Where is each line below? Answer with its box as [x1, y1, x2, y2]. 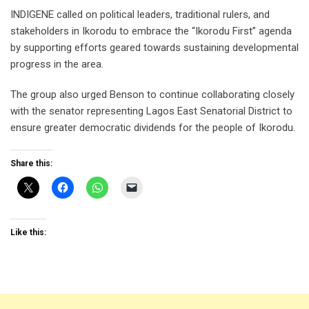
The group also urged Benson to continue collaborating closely [10, 88, 295, 101]
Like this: [10, 228, 46, 238]
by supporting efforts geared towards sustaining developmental [10, 41, 299, 54]
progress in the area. [10, 58, 103, 71]
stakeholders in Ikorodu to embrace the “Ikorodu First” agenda [10, 25, 292, 38]
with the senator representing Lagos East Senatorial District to [10, 105, 292, 118]
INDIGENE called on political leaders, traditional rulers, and [10, 8, 270, 21]
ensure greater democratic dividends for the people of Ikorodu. [10, 121, 295, 134]
